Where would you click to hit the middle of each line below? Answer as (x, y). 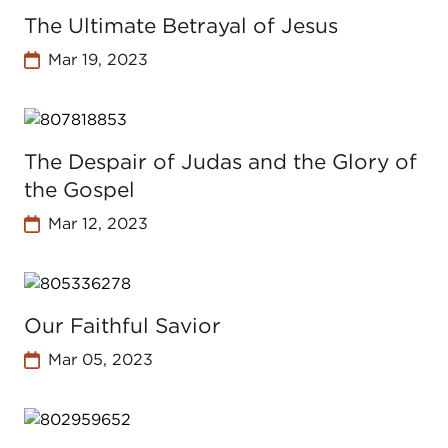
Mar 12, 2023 (97, 223)
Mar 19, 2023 (97, 59)
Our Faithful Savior (122, 325)
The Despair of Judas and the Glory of (220, 161)
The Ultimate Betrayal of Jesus (181, 25)
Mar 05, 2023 (100, 359)
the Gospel (79, 189)
